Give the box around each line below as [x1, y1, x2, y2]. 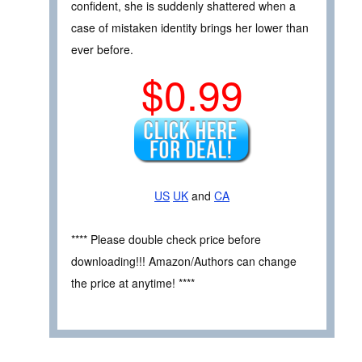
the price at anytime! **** [71, 275, 195, 292]
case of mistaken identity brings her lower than [71, 19, 309, 36]
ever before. [71, 40, 133, 57]
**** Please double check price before [71, 231, 261, 248]
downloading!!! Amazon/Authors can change [71, 253, 297, 270]
